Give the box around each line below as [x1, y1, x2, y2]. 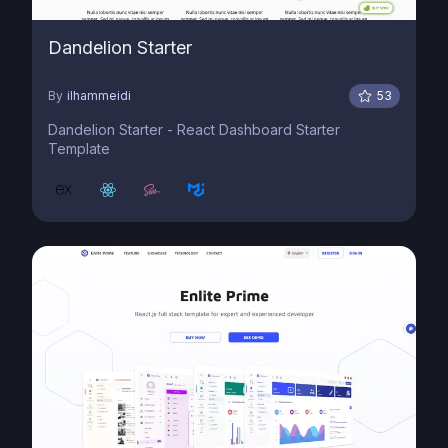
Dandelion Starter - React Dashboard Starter [48, 121, 340, 138]
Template [48, 140, 110, 157]
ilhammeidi [67, 88, 131, 103]
